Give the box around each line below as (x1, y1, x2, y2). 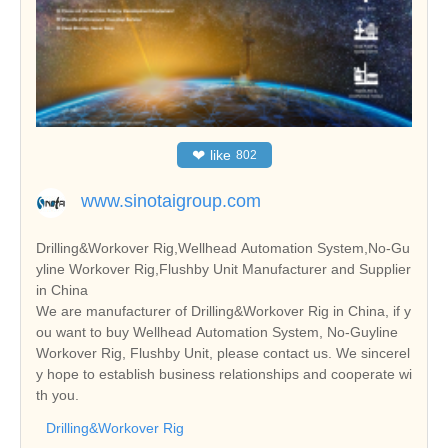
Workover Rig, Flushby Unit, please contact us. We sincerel (36, 345, 410, 362)
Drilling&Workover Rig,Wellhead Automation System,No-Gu (36, 240, 410, 257)
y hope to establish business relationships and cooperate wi (36, 366, 412, 383)
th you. (36, 387, 79, 404)
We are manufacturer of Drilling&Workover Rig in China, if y (36, 303, 411, 320)
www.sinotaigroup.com (81, 191, 261, 212)
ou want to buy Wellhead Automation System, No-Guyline (36, 324, 398, 341)
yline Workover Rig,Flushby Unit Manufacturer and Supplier (36, 261, 411, 278)
